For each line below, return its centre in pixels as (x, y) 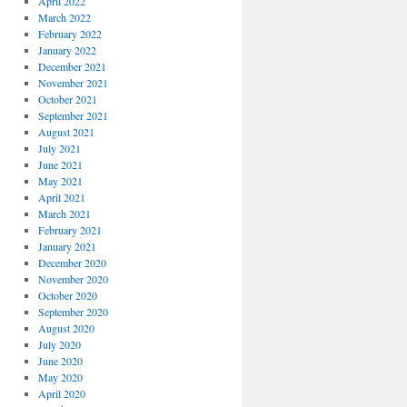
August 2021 (66, 132)
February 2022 (69, 34)
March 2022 (64, 17)
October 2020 (67, 295)
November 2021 (73, 83)
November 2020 (73, 279)
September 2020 (73, 312)
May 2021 (60, 181)
